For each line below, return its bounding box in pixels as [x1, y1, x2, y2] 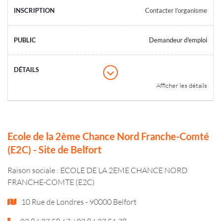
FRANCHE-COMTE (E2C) [7, 177, 95, 186]
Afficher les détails [156, 81, 207, 89]
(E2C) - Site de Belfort [7, 143, 102, 155]
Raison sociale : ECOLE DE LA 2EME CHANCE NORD [7, 165, 187, 175]
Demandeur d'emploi [149, 36, 207, 44]
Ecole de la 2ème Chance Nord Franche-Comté [7, 130, 209, 142]
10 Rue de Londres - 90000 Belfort [20, 196, 137, 206]
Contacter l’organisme [145, 6, 207, 14]
